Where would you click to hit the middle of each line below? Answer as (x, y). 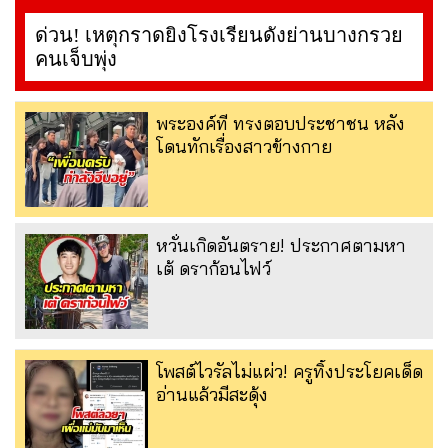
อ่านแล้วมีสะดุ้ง (212, 395)
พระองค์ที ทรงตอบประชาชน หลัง (280, 124)
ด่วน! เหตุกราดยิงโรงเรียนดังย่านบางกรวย (219, 35)
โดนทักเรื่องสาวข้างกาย (244, 147)
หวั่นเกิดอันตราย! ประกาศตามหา (281, 246)
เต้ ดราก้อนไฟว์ (213, 269)
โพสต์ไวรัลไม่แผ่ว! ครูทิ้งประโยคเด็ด (289, 372)
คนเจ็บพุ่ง (76, 59)
